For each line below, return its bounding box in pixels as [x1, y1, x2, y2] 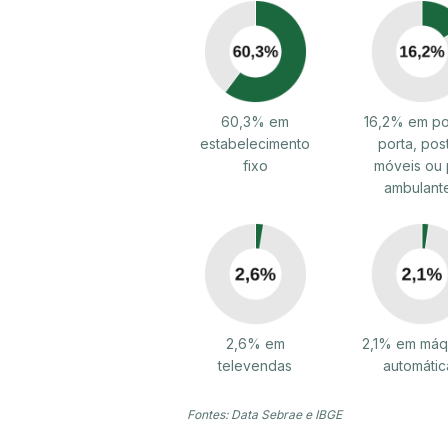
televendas [218, 357, 293, 375]
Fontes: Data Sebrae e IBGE [187, 407, 342, 423]
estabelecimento [200, 134, 311, 152]
